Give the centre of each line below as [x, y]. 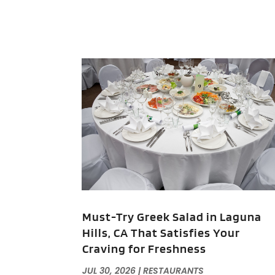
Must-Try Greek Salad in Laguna [172, 217]
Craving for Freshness [145, 249]
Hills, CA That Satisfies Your [161, 233]
